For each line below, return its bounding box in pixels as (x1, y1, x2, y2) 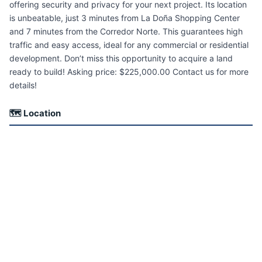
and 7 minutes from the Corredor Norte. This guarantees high (9, 26, 243, 37)
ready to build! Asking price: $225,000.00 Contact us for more (9, 67, 249, 77)
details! (9, 80, 37, 91)
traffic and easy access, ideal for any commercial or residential (9, 40, 249, 50)
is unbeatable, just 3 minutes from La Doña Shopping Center (9, 13, 240, 23)
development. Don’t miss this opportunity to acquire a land (9, 53, 233, 64)
